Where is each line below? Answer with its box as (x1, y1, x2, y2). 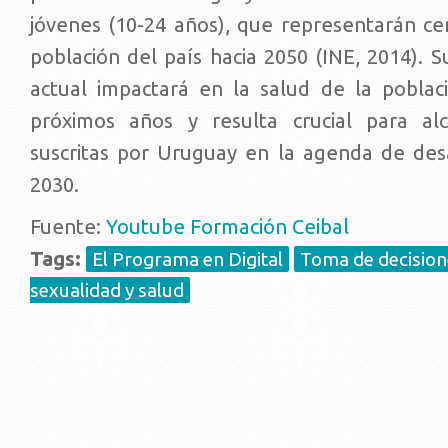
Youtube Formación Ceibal (106, 214, 349, 238)
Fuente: (30, 214, 106, 238)
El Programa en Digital (92, 247, 283, 270)
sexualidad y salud (30, 278, 184, 301)
